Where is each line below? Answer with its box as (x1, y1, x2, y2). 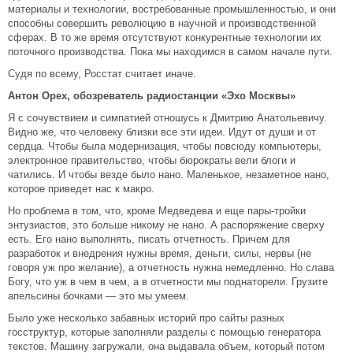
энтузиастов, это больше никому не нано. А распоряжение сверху (8, 219, 325, 231)
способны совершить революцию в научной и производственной (8, 17, 316, 29)
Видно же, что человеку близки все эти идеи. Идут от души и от (8, 126, 316, 138)
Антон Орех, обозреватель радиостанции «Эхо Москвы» (8, 90, 295, 102)
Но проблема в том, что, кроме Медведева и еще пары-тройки (8, 205, 306, 217)
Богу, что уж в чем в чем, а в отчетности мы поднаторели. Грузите (8, 276, 328, 288)
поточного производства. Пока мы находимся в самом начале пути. (8, 46, 333, 58)
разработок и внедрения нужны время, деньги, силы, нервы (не (8, 247, 311, 259)
